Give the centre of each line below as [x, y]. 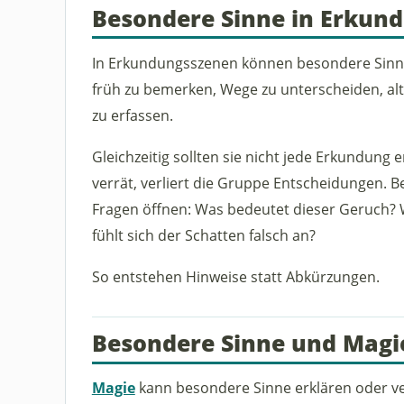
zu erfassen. [132, 115]
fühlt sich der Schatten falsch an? [203, 234]
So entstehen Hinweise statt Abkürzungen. [235, 277]
